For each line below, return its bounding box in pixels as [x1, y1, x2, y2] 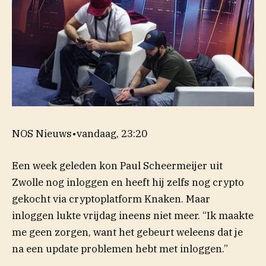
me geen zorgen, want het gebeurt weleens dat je [12, 225, 243, 239]
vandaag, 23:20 [77, 126, 147, 140]
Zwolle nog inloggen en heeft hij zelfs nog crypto [12, 175, 244, 189]
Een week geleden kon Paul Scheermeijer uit [12, 159, 223, 172]
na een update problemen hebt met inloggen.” [12, 242, 228, 255]
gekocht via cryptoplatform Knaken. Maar [12, 192, 210, 205]
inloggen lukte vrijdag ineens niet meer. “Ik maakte [12, 208, 254, 222]
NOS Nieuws [12, 126, 72, 140]
